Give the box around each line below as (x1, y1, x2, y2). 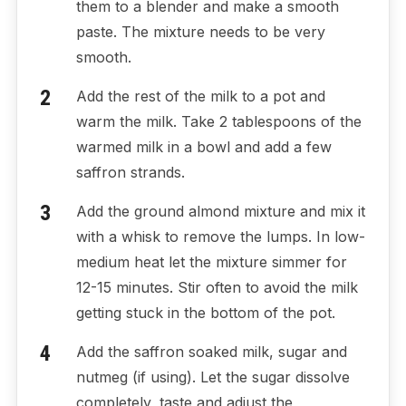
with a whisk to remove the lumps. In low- (75, 227, 365, 246)
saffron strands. (75, 163, 185, 182)
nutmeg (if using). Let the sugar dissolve (75, 368, 350, 387)
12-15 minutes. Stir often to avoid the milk (75, 278, 358, 297)
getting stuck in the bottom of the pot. (75, 304, 335, 323)
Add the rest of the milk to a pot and (75, 87, 325, 106)
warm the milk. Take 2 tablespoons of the (75, 112, 362, 131)
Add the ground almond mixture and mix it (75, 202, 365, 221)
